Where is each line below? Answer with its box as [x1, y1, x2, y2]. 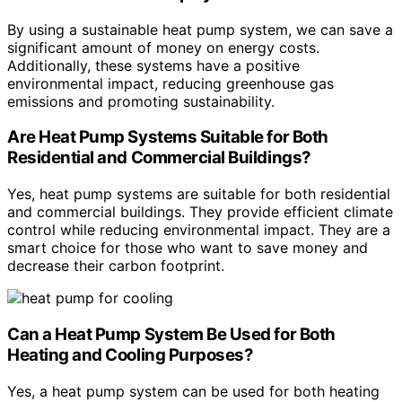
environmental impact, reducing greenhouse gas [7, 74, 334, 92]
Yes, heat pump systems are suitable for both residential [7, 185, 390, 204]
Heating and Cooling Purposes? [7, 344, 254, 365]
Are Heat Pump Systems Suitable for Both [7, 127, 328, 148]
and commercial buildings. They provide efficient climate [7, 203, 393, 222]
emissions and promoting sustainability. [7, 92, 275, 110]
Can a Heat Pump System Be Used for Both [7, 323, 336, 345]
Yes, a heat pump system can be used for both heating [7, 381, 380, 400]
